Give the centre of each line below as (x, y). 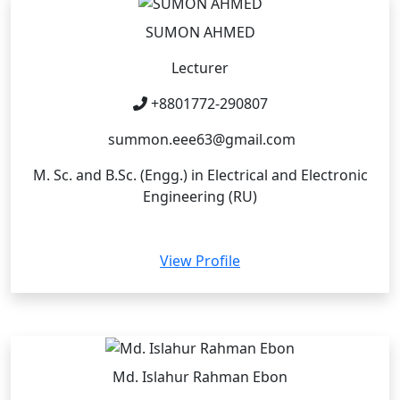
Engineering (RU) (200, 197)
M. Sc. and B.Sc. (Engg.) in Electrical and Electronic (200, 175)
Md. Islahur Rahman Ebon (200, 376)
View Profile (200, 261)
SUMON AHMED (200, 33)
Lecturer (200, 68)
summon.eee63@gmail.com (200, 140)
